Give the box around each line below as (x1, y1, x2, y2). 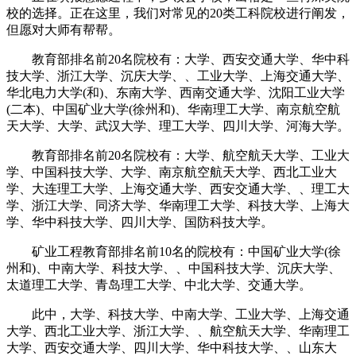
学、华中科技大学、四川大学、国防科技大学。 (6, 215, 273, 229)
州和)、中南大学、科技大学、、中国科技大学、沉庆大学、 (6, 261, 341, 275)
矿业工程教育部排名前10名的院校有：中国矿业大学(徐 (6, 244, 341, 258)
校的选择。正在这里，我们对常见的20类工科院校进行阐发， (6, 6, 350, 20)
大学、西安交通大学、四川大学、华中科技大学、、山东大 (6, 340, 337, 354)
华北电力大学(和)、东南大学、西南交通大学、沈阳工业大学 (6, 85, 345, 99)
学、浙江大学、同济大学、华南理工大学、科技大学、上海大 (6, 198, 350, 212)
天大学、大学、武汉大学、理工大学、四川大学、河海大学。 (6, 118, 350, 133)
